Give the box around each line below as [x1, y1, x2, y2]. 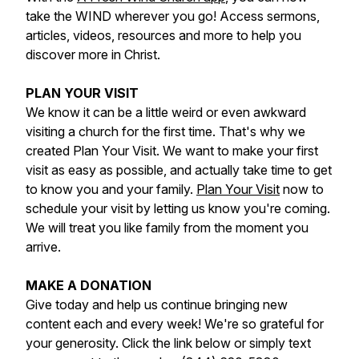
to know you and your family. [26, 181, 196, 197]
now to [280, 181, 324, 197]
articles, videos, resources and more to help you [26, 27, 301, 43]
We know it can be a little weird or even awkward [26, 104, 306, 120]
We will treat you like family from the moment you [26, 220, 309, 236]
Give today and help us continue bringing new [26, 296, 288, 313]
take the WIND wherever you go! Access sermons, [26, 8, 320, 24]
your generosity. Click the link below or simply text [26, 335, 311, 351]
